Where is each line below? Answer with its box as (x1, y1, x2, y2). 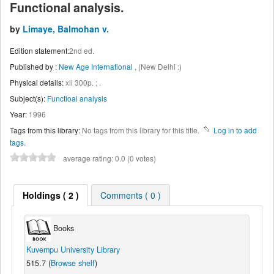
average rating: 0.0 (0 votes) (63, 152, 156, 163)
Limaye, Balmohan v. (23, 23, 109, 35)
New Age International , (59, 61, 138, 72)
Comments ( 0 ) (100, 189, 161, 202)
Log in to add (213, 124, 257, 135)
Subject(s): (10, 92, 45, 103)
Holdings (22, 189, 61, 202)
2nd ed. (69, 45, 94, 56)
